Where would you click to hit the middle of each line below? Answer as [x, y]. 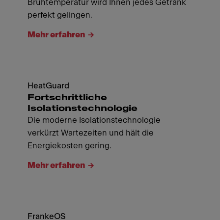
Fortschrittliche [67, 97]
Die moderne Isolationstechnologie [94, 120]
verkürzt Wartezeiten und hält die [91, 133]
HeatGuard [48, 85]
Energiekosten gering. [69, 145]
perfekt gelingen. [60, 15]
